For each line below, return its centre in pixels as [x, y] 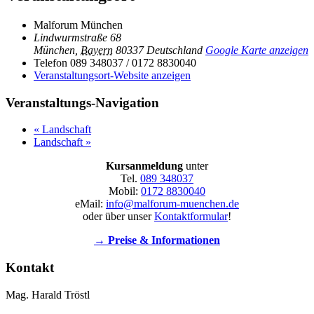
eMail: [90, 204]
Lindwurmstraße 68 [77, 37]
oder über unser [118, 217]
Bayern [97, 50]
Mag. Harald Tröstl [48, 294]
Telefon [50, 62]
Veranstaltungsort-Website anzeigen [112, 75]
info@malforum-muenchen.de [172, 204]
